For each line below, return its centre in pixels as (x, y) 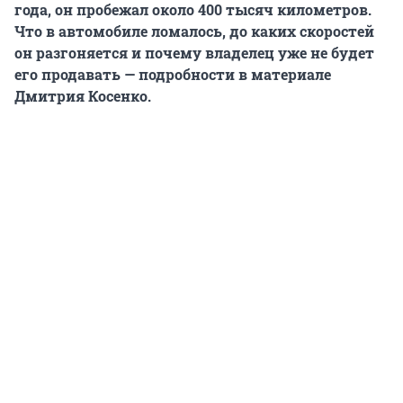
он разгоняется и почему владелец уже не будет (194, 53)
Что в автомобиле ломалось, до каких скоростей (194, 31)
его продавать (69, 75)
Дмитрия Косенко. (83, 96)
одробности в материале (240, 75)
